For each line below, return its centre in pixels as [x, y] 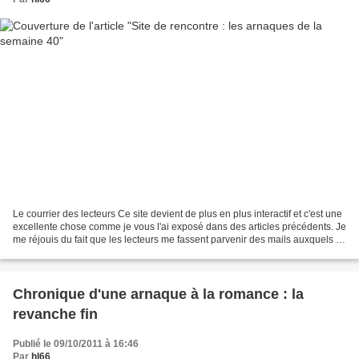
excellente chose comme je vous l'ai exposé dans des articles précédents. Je [179, 226]
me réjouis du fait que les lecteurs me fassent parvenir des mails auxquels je [178, 239]
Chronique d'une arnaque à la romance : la [158, 294]
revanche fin [55, 314]
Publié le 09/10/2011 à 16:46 [76, 343]
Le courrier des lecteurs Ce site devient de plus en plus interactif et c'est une [177, 214]
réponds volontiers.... [58, 252]
